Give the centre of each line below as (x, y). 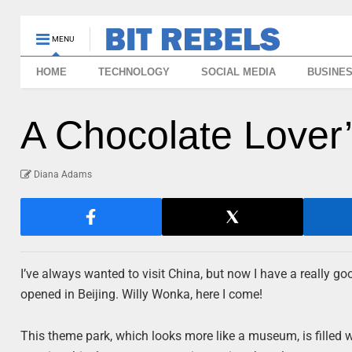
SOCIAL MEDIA (239, 72)
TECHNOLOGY (134, 72)
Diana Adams (63, 174)
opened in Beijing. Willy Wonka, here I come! (142, 294)
